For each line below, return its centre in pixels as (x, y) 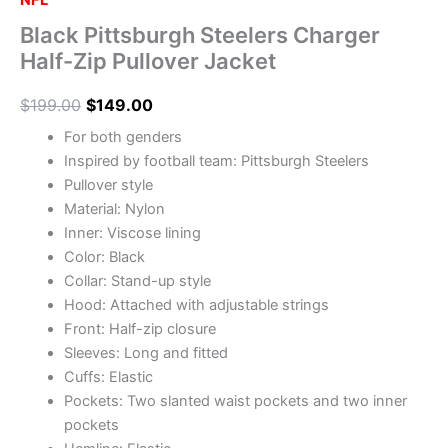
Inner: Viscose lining (132, 233)
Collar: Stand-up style (137, 281)
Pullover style (108, 185)
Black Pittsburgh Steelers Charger (200, 34)
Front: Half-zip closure (139, 329)
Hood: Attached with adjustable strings (196, 305)
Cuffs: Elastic (108, 377)
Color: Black (104, 257)
